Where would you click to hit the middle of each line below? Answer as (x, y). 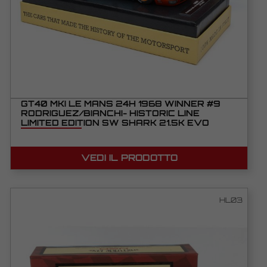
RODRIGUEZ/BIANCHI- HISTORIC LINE (110, 113)
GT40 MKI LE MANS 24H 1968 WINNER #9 (121, 104)
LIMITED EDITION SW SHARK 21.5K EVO (115, 123)
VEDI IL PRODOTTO (129, 158)
